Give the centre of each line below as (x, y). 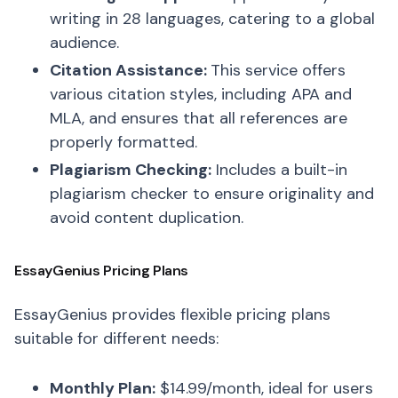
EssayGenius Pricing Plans (101, 271)
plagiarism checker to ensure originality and (212, 194)
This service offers (278, 70)
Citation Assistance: (130, 70)
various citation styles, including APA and (201, 94)
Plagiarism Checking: (131, 170)
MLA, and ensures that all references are (199, 118)
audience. (84, 43)
